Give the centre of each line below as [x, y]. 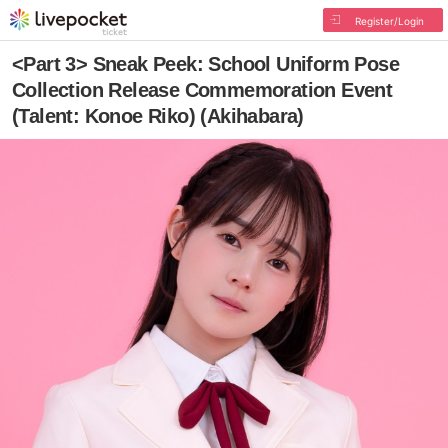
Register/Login [389, 21]
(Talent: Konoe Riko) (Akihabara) [158, 116]
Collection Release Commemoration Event [202, 90]
